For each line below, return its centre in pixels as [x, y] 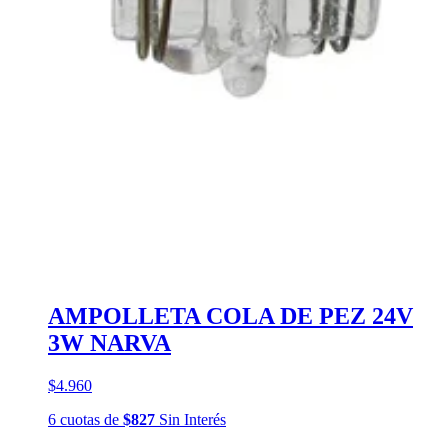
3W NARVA [109, 342]
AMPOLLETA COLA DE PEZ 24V [230, 315]
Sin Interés [190, 419]
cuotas [80, 419]
